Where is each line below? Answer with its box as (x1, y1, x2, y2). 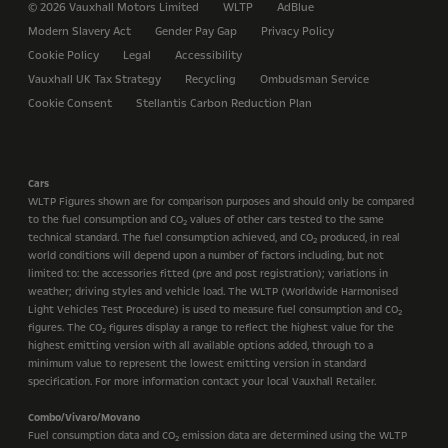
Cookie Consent (28, 95, 112, 111)
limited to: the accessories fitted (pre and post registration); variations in (28, 266, 388, 281)
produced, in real (317, 230, 400, 245)
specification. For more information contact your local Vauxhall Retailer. (28, 374, 376, 389)
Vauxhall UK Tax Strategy (28, 71, 161, 87)
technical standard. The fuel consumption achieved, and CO (28, 230, 313, 245)
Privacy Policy (261, 23, 334, 39)
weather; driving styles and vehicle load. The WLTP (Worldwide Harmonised (28, 284, 398, 299)
